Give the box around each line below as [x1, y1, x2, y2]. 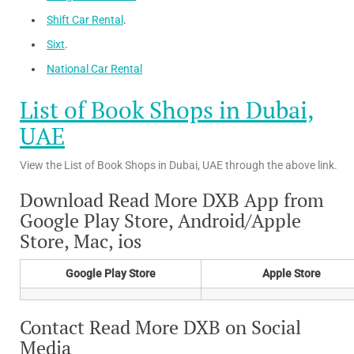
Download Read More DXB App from [20, 187, 324, 213]
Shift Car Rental [47, 13, 123, 27]
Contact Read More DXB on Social [20, 314, 301, 341]
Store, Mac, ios [20, 228, 141, 254]
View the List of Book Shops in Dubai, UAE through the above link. [20, 159, 337, 172]
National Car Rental [47, 62, 142, 76]
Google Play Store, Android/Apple [20, 208, 301, 234]
